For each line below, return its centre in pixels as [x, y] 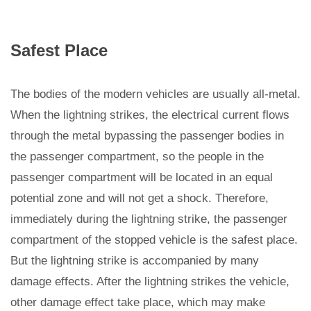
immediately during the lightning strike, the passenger [149, 219]
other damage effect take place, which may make [138, 303]
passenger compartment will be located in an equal [142, 178]
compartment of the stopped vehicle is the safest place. [154, 240]
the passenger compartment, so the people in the [137, 157]
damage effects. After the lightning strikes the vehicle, [150, 282]
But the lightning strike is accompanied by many [135, 261]
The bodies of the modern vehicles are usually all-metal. [155, 94]
